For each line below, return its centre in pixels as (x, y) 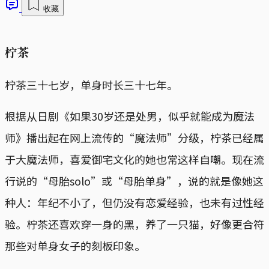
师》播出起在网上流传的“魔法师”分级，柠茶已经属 (134, 137)
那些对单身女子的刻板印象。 (75, 245)
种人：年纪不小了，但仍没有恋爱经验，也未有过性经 (134, 202)
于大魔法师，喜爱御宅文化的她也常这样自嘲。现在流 (134, 159)
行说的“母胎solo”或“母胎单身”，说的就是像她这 (134, 180)
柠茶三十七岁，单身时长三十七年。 (91, 84)
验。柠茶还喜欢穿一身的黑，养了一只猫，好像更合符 (134, 224)
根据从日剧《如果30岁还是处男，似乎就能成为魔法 (130, 116)
